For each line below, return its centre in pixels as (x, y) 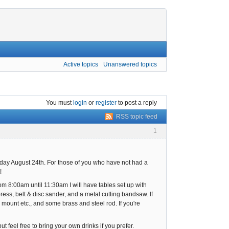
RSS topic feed (137, 117)
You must (60, 102)
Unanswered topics (130, 64)
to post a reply (137, 102)
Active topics (81, 64)
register (106, 102)
